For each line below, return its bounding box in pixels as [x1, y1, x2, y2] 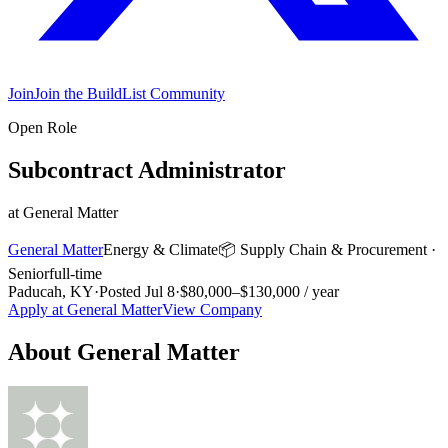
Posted [99, 282, 145, 300]
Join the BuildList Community [34, 85, 225, 102]
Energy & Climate [103, 240, 218, 258]
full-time [49, 264, 102, 282]
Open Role [8, 119, 77, 136]
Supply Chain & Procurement [240, 240, 427, 258]
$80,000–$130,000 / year [180, 282, 339, 300]
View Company [162, 300, 262, 318]
